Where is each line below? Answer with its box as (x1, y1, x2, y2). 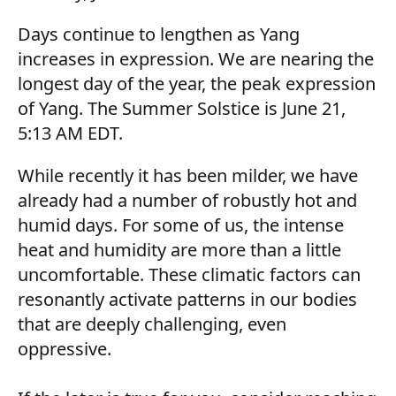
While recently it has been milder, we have (18, 164, 358, 187)
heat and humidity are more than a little (18, 238, 341, 262)
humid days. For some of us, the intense (18, 213, 344, 237)
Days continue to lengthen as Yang (18, 22, 300, 46)
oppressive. (18, 337, 111, 361)
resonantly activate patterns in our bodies (18, 287, 357, 311)
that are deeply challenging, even (18, 312, 286, 336)
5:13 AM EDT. (18, 121, 123, 145)
